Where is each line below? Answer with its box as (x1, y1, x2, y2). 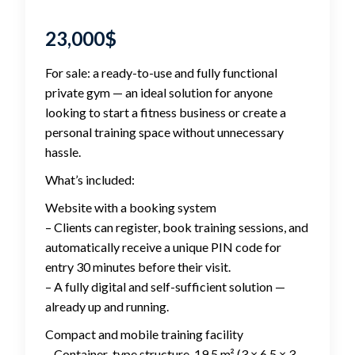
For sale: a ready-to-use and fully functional (45, 65, 277, 81)
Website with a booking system (45, 200, 216, 216)
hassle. (45, 144, 81, 160)
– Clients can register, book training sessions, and (45, 219, 308, 235)
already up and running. (45, 299, 169, 315)
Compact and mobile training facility (45, 326, 243, 342)
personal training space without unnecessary (45, 124, 284, 140)
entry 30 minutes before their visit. (45, 259, 231, 275)
